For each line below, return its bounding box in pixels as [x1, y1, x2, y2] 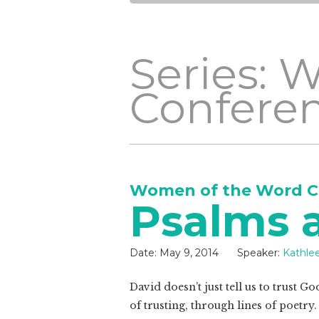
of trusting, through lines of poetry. [130, 299, 317, 312]
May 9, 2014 [159, 246, 219, 259]
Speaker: [237, 246, 280, 259]
